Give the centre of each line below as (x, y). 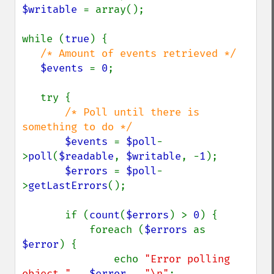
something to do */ (77, 127)
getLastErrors (68, 186)
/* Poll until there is (132, 112)
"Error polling (187, 259)
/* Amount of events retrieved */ (138, 54)
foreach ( (117, 230)
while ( (43, 39)
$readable (86, 156)
